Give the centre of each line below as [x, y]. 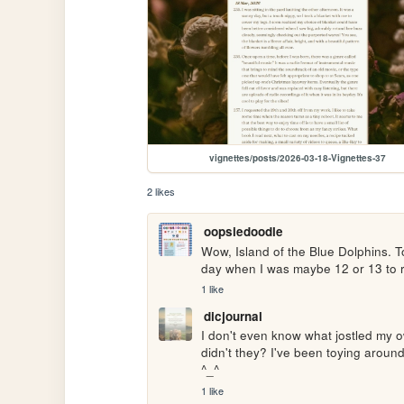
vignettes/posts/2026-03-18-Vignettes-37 [298, 158]
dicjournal [233, 317]
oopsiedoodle [243, 232]
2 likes [161, 192]
